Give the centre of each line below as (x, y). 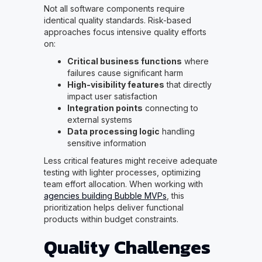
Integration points (105, 108)
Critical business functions (124, 61)
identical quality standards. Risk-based (117, 20)
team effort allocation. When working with (123, 184)
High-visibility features (116, 85)
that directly (188, 85)
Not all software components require (114, 9)
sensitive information (106, 143)
